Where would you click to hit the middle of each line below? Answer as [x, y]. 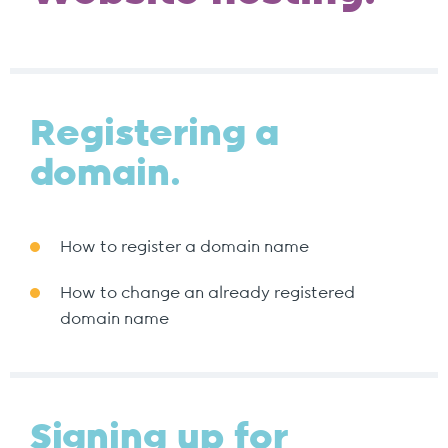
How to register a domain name [184, 247]
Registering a [154, 134]
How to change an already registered [207, 293]
